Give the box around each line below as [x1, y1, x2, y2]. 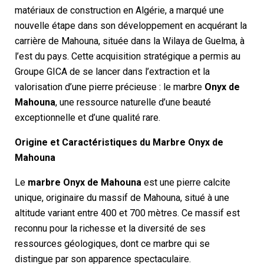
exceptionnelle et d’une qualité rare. [15, 111, 160, 123]
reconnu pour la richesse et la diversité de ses [15, 222, 206, 234]
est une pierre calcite [141, 176, 230, 188]
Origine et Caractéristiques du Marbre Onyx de [15, 136, 223, 148]
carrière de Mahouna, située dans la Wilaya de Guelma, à [15, 35, 245, 47]
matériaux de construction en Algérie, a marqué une [15, 4, 224, 16]
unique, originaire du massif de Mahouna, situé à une [15, 192, 229, 203]
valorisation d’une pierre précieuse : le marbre [15, 81, 204, 93]
